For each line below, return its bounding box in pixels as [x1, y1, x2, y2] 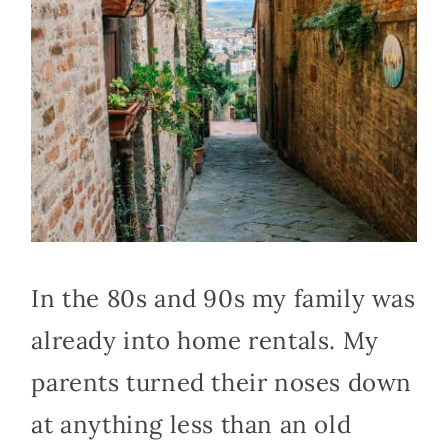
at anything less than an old [31, 409, 352, 441]
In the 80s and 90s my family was [31, 283, 416, 315]
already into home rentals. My [31, 325, 379, 357]
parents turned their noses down [31, 367, 412, 399]
